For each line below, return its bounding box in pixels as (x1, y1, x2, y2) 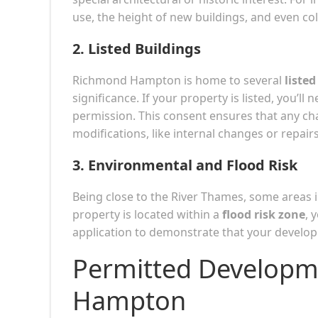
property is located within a (72, 206, 222, 222)
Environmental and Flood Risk (88, 155, 297, 175)
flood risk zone (222, 206, 305, 222)
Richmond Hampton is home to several (72, 72, 285, 88)
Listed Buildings (88, 38, 201, 58)
